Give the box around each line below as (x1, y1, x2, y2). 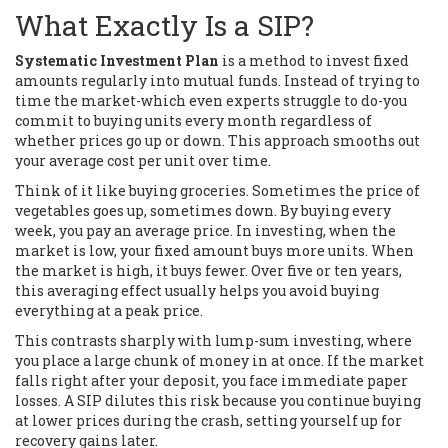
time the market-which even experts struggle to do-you (15, 90, 407, 110)
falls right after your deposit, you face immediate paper (15, 370, 408, 390)
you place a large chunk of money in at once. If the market (15, 350, 424, 370)
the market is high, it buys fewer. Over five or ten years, (15, 260, 402, 280)
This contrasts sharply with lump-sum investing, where (15, 330, 412, 350)
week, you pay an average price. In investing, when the (15, 220, 396, 240)
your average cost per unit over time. (15, 150, 271, 170)
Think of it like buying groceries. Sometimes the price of (15, 180, 420, 200)
